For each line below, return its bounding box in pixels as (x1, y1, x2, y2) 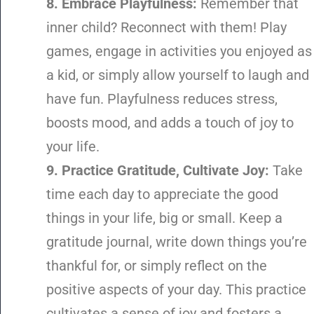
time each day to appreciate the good (46, 186, 278, 203)
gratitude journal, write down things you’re (46, 233, 307, 251)
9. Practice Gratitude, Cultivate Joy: (46, 162, 269, 179)
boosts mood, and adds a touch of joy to (46, 114, 294, 132)
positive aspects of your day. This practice (46, 281, 306, 299)
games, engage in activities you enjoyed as (46, 43, 312, 60)
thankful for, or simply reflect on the (46, 257, 267, 275)
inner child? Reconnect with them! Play (46, 19, 287, 36)
